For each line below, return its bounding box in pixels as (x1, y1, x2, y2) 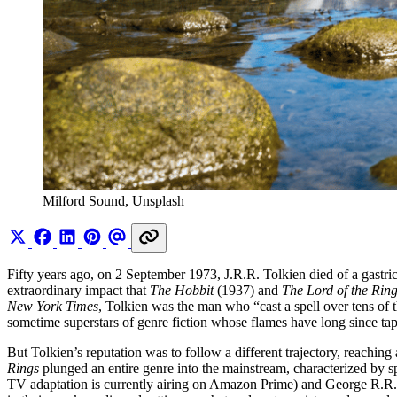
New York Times (7, 298, 98, 314)
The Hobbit (150, 282, 217, 298)
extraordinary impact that (7, 282, 150, 298)
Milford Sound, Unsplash (43, 192, 184, 208)
